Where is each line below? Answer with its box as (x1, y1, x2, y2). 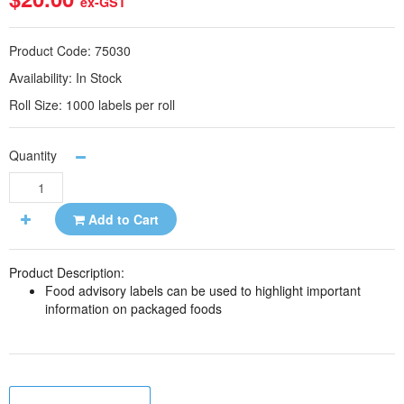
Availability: (9, 69, 76, 87)
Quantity (9, 145, 57, 164)
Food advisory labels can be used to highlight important (45, 281, 361, 299)
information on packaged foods (45, 299, 225, 317)
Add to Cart (85, 210, 159, 228)
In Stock (76, 69, 122, 87)
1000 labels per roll (66, 96, 175, 114)
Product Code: (9, 41, 95, 60)
